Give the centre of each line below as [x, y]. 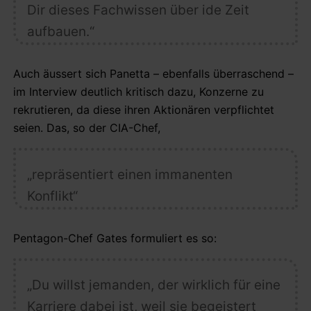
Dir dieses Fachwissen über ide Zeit [138, 10]
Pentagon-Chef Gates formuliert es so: [115, 238]
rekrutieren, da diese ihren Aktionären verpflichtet [144, 109]
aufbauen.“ [60, 31]
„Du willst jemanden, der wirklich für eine [153, 285]
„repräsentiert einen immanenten [129, 174]
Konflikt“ [52, 196]
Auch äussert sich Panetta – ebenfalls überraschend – [153, 73]
